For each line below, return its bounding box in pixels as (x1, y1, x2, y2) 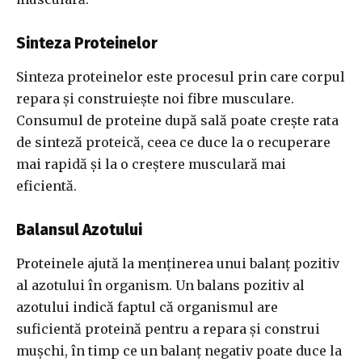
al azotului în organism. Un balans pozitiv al (16, 277, 305, 294)
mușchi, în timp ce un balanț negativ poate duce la (16, 343, 342, 360)
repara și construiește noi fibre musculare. (16, 90, 294, 107)
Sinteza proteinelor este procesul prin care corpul (16, 69, 345, 86)
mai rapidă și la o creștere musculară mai (16, 156, 286, 173)
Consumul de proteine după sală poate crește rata (16, 112, 339, 129)
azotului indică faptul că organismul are (16, 299, 278, 316)
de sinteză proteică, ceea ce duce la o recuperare (16, 134, 330, 151)
